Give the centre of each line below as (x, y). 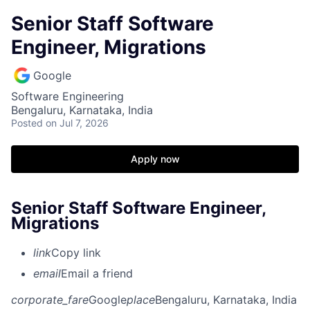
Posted (27, 123)
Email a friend (97, 273)
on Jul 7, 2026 (77, 123)
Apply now (155, 159)
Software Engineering (67, 96)
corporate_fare (50, 299)
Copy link (76, 252)
